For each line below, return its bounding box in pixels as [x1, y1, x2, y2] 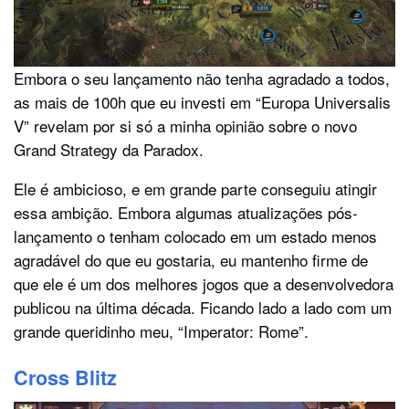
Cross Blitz [14, 363, 117, 393]
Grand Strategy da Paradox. [14, 138, 204, 162]
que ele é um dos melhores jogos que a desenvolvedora [14, 272, 393, 296]
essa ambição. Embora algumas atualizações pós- [14, 201, 358, 225]
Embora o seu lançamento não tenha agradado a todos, [14, 67, 390, 90]
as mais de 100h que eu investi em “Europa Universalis [14, 90, 391, 114]
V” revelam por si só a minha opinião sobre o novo [14, 114, 357, 138]
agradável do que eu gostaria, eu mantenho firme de [14, 248, 368, 272]
